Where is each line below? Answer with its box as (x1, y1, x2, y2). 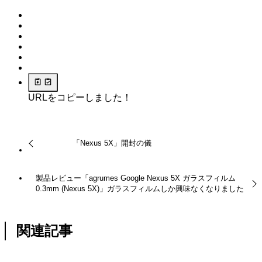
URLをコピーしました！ (28, 92, 132, 103)
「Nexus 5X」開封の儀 (73, 139, 152, 148)
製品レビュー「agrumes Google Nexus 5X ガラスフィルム (36, 173, 236, 182)
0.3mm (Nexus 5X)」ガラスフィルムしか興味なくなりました (36, 184, 244, 193)
